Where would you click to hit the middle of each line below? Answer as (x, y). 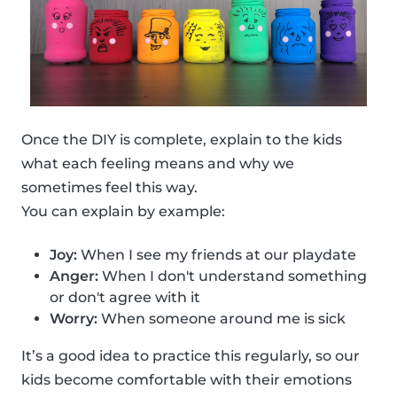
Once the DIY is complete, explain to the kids (182, 139)
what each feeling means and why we (158, 163)
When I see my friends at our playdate (217, 254)
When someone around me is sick (222, 318)
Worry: (74, 318)
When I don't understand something (233, 276)
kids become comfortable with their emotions (187, 379)
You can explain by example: (123, 211)
